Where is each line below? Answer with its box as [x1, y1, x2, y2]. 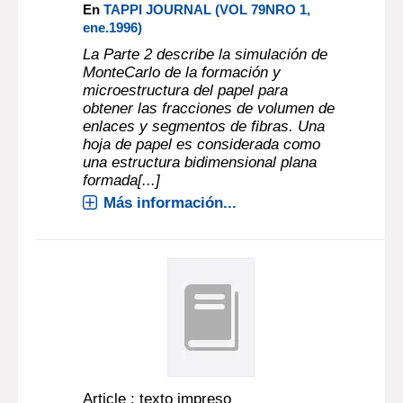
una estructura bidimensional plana [83, 154, 318, 171]
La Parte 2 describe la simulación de [83, 46, 328, 63]
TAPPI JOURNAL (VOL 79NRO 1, [103, 2, 311, 17]
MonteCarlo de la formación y [83, 64, 282, 81]
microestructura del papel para [83, 82, 289, 99]
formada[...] [83, 172, 161, 189]
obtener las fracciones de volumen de [83, 100, 336, 117]
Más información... [103, 194, 237, 211]
